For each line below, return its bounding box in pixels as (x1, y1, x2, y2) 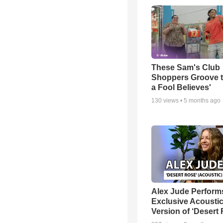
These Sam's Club (151, 63, 220, 72)
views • (162, 97, 184, 105)
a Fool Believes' (151, 83, 211, 92)
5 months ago (184, 97, 221, 105)
